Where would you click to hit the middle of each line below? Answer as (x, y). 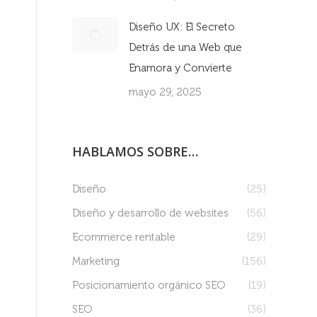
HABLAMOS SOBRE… (135, 151)
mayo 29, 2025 (165, 92)
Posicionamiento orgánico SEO (149, 285)
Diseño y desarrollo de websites (150, 213)
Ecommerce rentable (124, 237)
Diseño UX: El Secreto (182, 27)
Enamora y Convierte (180, 68)
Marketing (96, 261)
